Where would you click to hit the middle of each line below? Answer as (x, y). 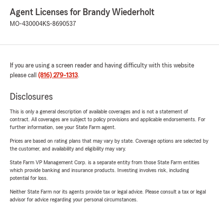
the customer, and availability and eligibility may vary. (68, 149)
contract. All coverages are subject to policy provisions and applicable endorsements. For (108, 120)
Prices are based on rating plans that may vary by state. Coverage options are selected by (109, 141)
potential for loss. (29, 178)
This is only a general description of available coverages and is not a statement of (99, 112)
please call (24, 76)
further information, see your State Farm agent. (63, 127)
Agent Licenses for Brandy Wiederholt (82, 12)
